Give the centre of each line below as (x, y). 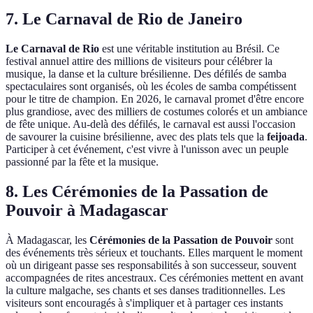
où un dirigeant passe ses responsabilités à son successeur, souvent (151, 265)
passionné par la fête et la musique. (82, 162)
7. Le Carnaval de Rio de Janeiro (124, 19)
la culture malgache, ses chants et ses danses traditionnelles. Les (145, 290)
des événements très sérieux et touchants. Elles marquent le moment (154, 252)
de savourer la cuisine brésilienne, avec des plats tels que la (136, 137)
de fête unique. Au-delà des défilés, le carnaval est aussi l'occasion (151, 124)
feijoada (286, 137)
